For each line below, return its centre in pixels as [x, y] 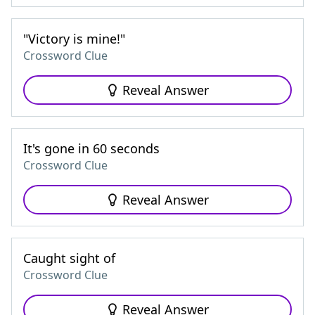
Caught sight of [69, 258]
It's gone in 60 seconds [91, 148]
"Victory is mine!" [74, 39]
